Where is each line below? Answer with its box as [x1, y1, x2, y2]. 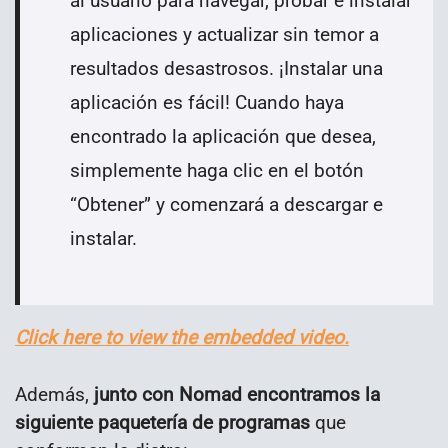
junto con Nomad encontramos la [94, 382, 380, 406]
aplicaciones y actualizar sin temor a [70, 22, 379, 46]
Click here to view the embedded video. [15, 325, 349, 349]
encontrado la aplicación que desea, [70, 124, 376, 148]
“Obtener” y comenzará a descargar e [70, 192, 383, 216]
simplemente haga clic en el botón [70, 158, 364, 182]
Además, [15, 382, 94, 406]
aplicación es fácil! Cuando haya [70, 90, 344, 114]
